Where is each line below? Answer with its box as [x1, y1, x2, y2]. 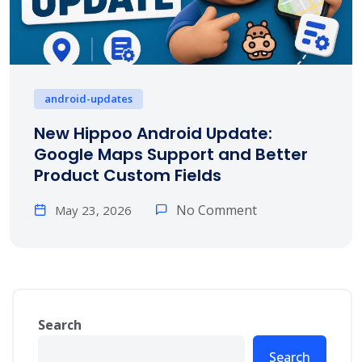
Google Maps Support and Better [34, 142, 308, 166]
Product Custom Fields [34, 163, 221, 187]
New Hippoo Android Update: [34, 121, 272, 145]
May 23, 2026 [55, 201, 132, 218]
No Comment [176, 200, 257, 219]
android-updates [44, 90, 133, 106]
